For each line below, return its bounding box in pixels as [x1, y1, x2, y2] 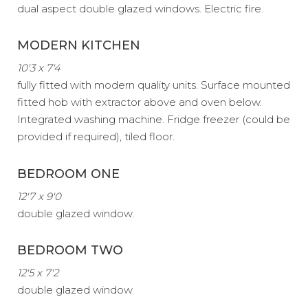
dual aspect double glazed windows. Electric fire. [17, 1, 263, 15]
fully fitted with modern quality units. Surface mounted [17, 78, 290, 91]
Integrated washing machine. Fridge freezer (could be [17, 113, 290, 126]
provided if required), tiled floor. [17, 130, 175, 143]
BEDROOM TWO [17, 243, 123, 258]
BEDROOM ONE [17, 166, 120, 181]
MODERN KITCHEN [17, 38, 140, 53]
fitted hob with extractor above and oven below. [17, 96, 262, 109]
